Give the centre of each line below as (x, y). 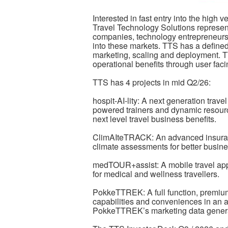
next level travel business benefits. (156, 119)
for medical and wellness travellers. (158, 174)
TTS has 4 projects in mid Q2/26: (152, 82)
